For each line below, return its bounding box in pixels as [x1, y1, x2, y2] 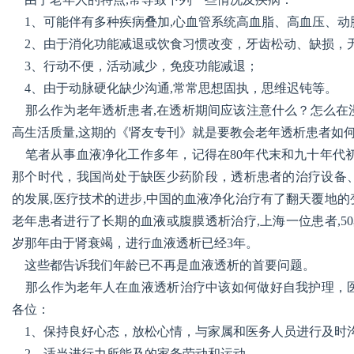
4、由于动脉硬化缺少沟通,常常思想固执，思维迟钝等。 [12, 81, 337, 95]
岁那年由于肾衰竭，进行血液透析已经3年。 [12, 236, 258, 250]
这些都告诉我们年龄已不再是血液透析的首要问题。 [12, 258, 315, 272]
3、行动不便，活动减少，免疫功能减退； [12, 59, 258, 73]
